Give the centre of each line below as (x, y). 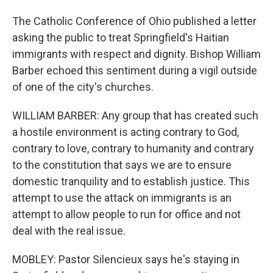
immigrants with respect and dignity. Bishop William (136, 54)
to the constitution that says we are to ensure (122, 165)
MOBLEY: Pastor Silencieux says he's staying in (126, 259)
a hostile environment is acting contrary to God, (126, 132)
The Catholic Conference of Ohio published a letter (134, 21)
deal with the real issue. (69, 231)
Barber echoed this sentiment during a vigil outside (135, 70)
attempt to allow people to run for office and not (126, 214)
